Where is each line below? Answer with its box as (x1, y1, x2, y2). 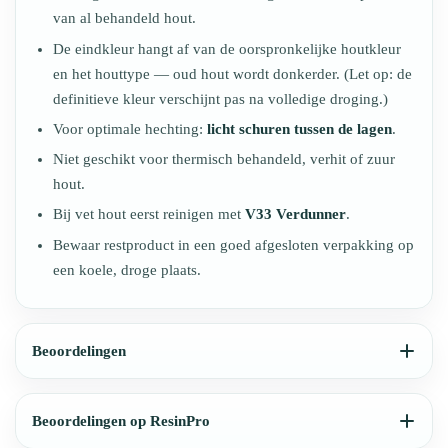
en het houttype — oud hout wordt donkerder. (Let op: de (52, 65, 412, 82)
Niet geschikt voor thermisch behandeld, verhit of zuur (52, 151, 395, 168)
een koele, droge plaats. (52, 261, 201, 278)
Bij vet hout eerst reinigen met (52, 206, 245, 223)
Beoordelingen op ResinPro (32, 412, 210, 429)
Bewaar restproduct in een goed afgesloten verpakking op (52, 236, 414, 253)
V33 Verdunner (244, 206, 346, 223)
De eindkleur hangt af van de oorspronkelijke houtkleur (52, 40, 401, 57)
